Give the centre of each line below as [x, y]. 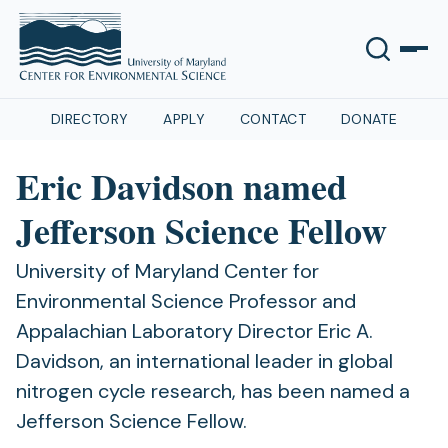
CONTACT [273, 119]
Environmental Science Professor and [186, 301]
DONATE [369, 119]
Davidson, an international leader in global [204, 361]
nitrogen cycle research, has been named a [213, 391]
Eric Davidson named [181, 186]
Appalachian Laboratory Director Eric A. [194, 331]
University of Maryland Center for [167, 271]
